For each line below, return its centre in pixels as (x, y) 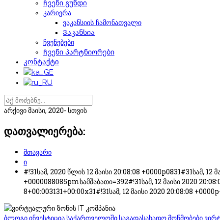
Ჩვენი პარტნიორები (79, 52)
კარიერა (57, 13)
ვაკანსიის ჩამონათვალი (102, 23)
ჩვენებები (59, 42)
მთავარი (38, 152)
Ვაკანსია (79, 32)
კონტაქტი (41, 62)
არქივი (16, 110)
